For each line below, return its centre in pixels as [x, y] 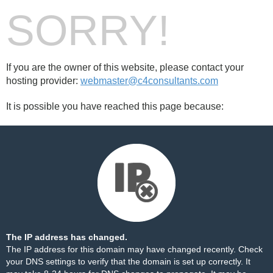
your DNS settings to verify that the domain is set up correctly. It [128, 261]
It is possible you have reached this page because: [115, 106]
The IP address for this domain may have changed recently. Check [134, 249]
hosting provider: [43, 81]
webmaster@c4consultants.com [149, 81]
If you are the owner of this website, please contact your [125, 67]
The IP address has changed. [67, 237]
